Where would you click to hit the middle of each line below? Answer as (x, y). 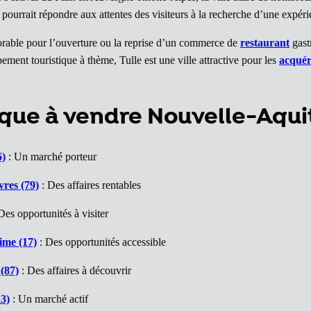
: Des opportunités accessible (101, 242)
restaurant (265, 43)
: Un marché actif (49, 299)
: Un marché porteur (51, 157)
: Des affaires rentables (90, 185)
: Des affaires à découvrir (75, 271)
